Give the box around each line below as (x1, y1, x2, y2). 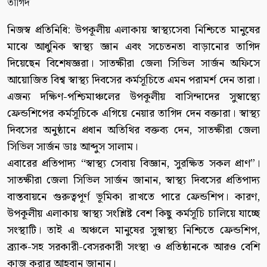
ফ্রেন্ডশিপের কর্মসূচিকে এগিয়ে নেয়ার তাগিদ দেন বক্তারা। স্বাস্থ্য (7, 104, 260, 122)
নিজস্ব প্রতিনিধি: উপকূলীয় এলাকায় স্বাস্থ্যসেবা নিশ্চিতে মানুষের (7, 21, 260, 39)
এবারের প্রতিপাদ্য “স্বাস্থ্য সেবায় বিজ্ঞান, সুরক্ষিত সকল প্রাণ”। (7, 154, 260, 172)
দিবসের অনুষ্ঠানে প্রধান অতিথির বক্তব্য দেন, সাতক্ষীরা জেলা (7, 121, 260, 139)
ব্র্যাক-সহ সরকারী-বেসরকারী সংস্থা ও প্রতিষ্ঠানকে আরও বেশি (7, 238, 260, 256)
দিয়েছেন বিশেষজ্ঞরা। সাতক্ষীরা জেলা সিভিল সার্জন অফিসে (7, 54, 260, 72)
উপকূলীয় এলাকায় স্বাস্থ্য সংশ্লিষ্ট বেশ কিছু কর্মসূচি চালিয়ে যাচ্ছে (7, 204, 260, 222)
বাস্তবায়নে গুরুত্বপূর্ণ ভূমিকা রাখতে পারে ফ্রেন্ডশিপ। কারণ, (7, 188, 260, 206)
